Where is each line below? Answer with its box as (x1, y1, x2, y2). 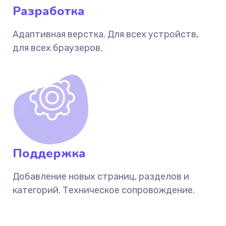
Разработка (13, 3, 85, 19)
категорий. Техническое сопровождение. (13, 185, 195, 196)
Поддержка (13, 145, 86, 161)
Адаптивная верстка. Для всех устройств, (13, 29, 198, 40)
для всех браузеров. (13, 42, 102, 53)
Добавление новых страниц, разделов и (13, 171, 189, 182)
